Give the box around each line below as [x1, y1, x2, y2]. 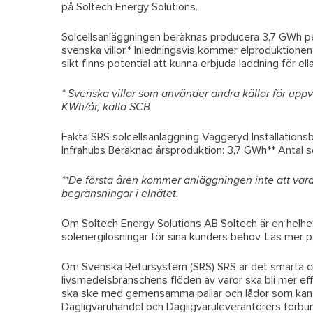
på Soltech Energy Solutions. [61, 1, 198, 13]
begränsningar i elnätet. [61, 188, 179, 199]
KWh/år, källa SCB [61, 101, 150, 112]
